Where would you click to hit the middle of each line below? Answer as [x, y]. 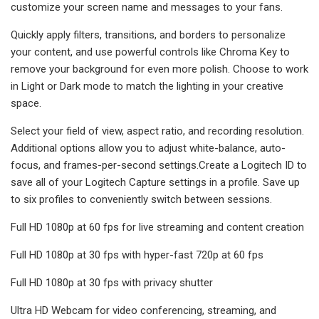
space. [26, 103]
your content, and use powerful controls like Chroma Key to [150, 52]
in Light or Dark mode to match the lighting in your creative [147, 86]
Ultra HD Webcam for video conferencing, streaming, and [143, 310]
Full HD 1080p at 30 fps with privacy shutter [112, 282]
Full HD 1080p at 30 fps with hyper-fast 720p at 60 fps [137, 255]
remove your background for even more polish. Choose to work [159, 69]
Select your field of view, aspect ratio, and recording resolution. [157, 131]
